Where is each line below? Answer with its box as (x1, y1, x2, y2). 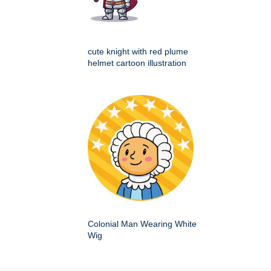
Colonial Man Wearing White (88, 218, 197, 229)
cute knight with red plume (88, 46, 188, 56)
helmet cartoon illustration (88, 57, 186, 68)
